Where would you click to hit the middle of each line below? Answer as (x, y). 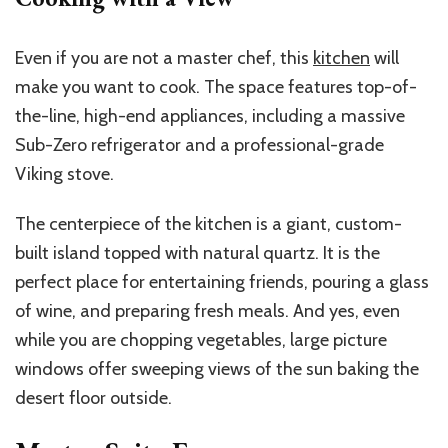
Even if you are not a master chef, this (164, 58)
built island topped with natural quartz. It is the (197, 253)
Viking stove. (64, 174)
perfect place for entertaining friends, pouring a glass (222, 282)
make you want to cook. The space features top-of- (216, 87)
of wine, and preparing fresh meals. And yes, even (207, 311)
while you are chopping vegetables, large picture (201, 340)
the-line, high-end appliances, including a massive (210, 116)
